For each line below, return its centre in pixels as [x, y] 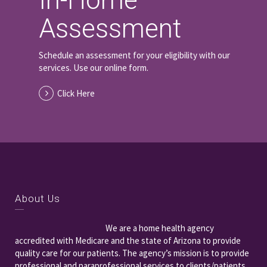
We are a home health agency [160, 228]
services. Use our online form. [94, 68]
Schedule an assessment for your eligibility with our [134, 55]
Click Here [76, 94]
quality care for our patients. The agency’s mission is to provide [132, 253]
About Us [38, 199]
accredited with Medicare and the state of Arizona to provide [128, 241]
